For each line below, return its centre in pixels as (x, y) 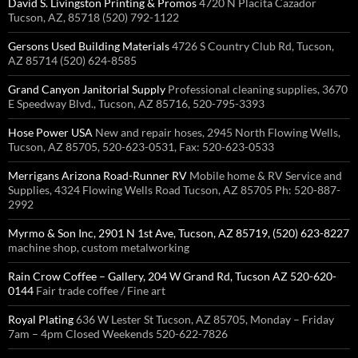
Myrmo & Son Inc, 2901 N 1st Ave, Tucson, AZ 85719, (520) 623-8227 (179, 233)
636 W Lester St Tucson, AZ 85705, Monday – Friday (204, 319)
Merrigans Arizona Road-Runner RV (97, 175)
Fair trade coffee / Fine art (99, 290)
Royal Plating (41, 319)
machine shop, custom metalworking (99, 247)
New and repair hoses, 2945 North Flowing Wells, (217, 132)
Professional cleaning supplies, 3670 (257, 89)
